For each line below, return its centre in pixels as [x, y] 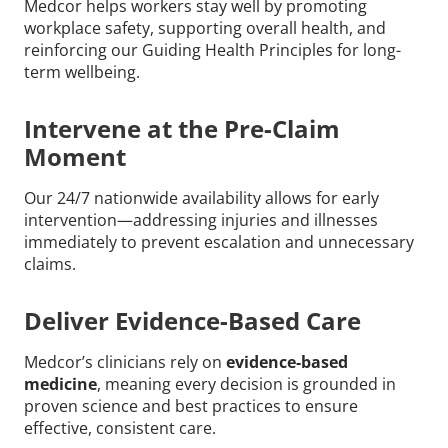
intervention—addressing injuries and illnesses [201, 219]
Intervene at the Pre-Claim [182, 128]
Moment [75, 156]
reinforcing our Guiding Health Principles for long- [212, 49]
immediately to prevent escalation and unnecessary [219, 241]
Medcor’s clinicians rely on [125, 361]
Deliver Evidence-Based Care [192, 320]
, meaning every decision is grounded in [246, 383]
